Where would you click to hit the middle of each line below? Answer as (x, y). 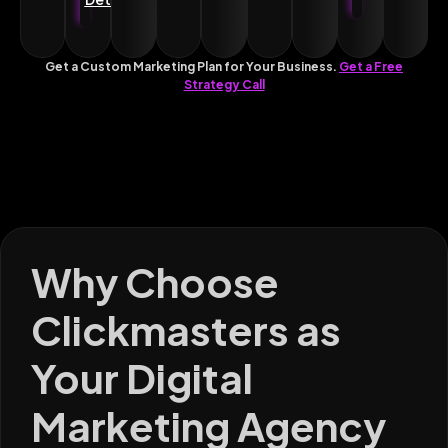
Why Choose (155, 282)
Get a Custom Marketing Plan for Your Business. (192, 67)
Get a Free (371, 67)
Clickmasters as (186, 330)
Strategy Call (224, 85)
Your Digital (142, 378)
